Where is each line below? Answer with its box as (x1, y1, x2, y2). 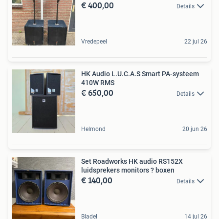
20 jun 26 (182, 125, 207, 132)
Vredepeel (81, 38, 107, 45)
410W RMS (81, 78, 114, 87)
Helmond (81, 125, 106, 132)
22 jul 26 (184, 38, 207, 45)
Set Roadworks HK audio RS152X (81, 157, 183, 165)
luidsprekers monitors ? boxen (81, 166, 175, 174)
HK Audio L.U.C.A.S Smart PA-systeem (81, 69, 199, 78)
